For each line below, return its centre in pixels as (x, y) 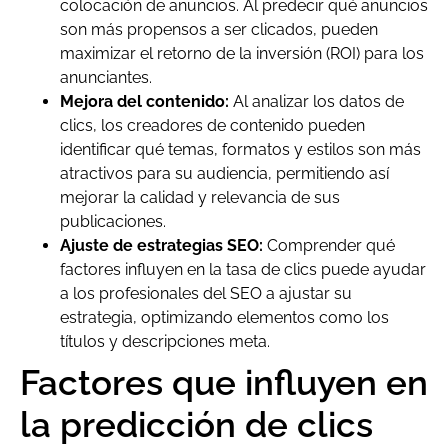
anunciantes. (106, 77)
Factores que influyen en (224, 382)
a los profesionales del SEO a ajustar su (206, 293)
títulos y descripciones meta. (165, 341)
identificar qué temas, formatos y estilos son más (240, 149)
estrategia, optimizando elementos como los (224, 317)
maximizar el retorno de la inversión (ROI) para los (242, 53)
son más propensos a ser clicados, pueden (219, 29)
